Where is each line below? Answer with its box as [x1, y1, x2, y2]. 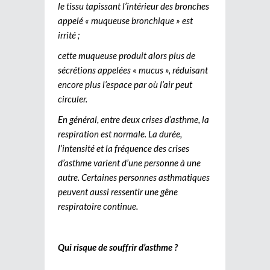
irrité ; [58, 29, 80, 40]
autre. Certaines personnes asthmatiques [58, 171, 210, 183]
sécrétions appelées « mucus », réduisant [58, 64, 208, 75]
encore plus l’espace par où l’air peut [58, 78, 192, 90]
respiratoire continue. [58, 200, 138, 212]
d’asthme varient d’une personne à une [58, 157, 201, 168]
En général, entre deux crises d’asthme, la [58, 113, 209, 125]
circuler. [58, 93, 87, 104]
